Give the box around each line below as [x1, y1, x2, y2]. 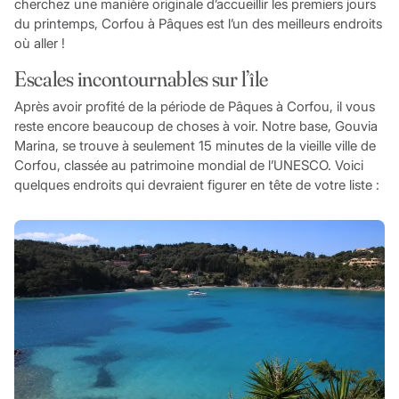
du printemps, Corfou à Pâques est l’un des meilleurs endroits [13, 15, 382, 33]
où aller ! [13, 35, 65, 53]
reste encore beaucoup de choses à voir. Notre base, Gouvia [13, 117, 378, 134]
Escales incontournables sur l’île [13, 66, 269, 93]
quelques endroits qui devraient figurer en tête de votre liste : [13, 175, 379, 193]
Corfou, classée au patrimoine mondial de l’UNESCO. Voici [13, 156, 363, 174]
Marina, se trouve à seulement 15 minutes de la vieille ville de [13, 136, 376, 154]
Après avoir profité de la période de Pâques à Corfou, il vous [13, 97, 375, 115]
